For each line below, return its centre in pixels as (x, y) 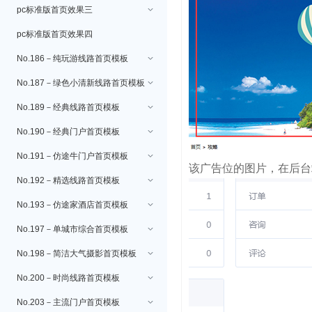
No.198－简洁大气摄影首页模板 (77, 253)
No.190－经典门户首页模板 (68, 132)
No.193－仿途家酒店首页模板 (72, 205)
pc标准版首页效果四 (55, 34)
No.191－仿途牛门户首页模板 (72, 156)
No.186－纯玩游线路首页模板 (72, 58)
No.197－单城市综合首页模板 (72, 229)
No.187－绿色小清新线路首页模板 (81, 83)
